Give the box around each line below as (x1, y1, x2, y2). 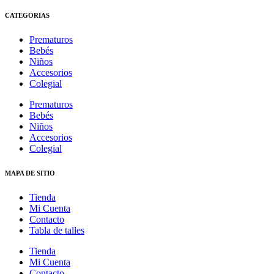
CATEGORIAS (5, 12, 50, 20)
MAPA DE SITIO (5, 169, 55, 177)
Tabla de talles (29, 224, 84, 235)
